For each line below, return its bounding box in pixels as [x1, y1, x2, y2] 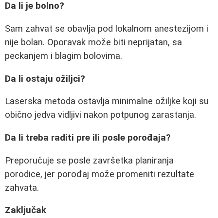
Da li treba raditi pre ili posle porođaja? [5, 132, 171, 144]
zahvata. [5, 182, 39, 193]
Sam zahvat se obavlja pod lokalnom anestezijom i [5, 23, 208, 35]
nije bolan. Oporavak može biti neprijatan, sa [5, 37, 182, 48]
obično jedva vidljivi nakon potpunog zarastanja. [5, 109, 196, 121]
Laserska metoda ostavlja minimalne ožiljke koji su [5, 96, 209, 107]
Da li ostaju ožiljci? [5, 73, 85, 84]
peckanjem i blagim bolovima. [5, 51, 122, 62]
